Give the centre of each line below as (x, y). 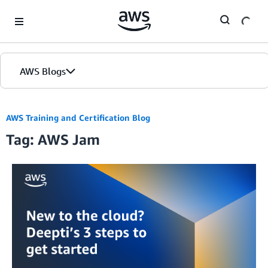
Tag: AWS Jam (53, 139)
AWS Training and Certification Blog (78, 118)
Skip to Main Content (45, 12)
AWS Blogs (43, 71)
